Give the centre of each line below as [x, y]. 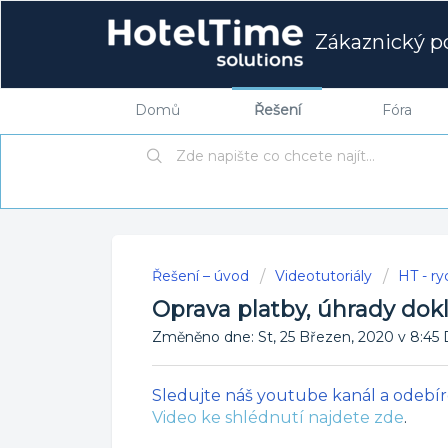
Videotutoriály [323, 275]
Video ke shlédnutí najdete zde [278, 418]
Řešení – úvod [202, 275]
